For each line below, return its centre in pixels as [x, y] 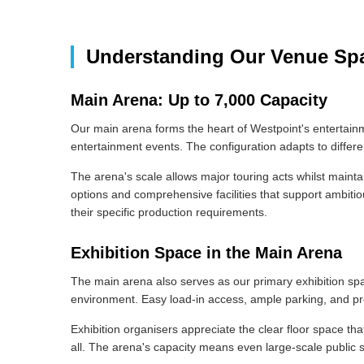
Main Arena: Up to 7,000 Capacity [199, 100]
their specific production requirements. [169, 212]
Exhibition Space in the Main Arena [207, 253]
